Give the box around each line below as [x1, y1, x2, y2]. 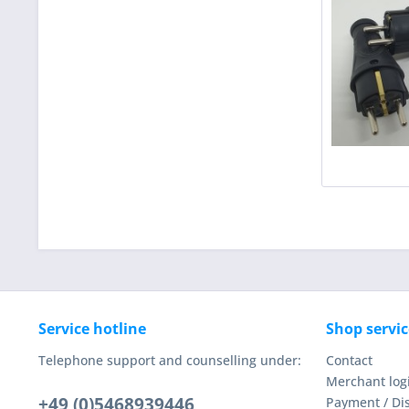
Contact [326, 351, 372, 370]
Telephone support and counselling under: [38, 351, 301, 370]
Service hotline [38, 319, 146, 340]
